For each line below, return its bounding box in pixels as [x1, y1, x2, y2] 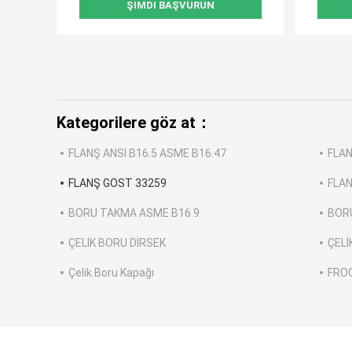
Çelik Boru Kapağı [68, 266, 154, 280]
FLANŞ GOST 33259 [68, 177, 167, 190]
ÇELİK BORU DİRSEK [68, 236, 166, 250]
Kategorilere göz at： [57, 113, 211, 133]
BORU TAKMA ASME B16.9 [68, 207, 200, 220]
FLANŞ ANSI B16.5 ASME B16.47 [68, 147, 226, 160]
